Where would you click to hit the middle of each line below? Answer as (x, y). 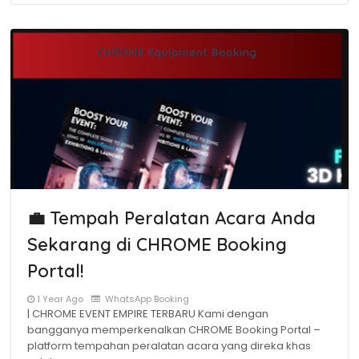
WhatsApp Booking (146, 299)
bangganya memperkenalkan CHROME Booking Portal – (174, 330)
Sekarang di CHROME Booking (157, 244)
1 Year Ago (60, 299)
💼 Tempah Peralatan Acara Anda (171, 218)
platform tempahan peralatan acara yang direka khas (169, 346)
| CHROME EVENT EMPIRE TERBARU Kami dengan (148, 314)
